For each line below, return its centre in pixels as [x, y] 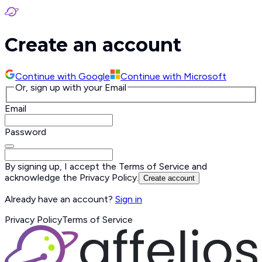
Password [25, 132]
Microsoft [205, 76]
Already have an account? [60, 199]
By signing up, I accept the [62, 167]
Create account [169, 178]
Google [94, 76]
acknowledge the [42, 178]
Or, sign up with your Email [71, 87]
